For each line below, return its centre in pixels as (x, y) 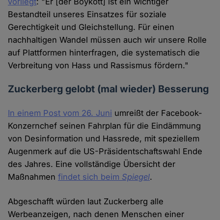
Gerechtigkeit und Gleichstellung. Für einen (91, 27)
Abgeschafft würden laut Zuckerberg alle (86, 202)
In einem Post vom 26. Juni (60, 113)
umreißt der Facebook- (157, 113)
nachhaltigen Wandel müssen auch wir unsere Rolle (108, 40)
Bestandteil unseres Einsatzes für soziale (87, 14)
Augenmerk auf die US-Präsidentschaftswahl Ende (105, 151)
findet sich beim (90, 177)
